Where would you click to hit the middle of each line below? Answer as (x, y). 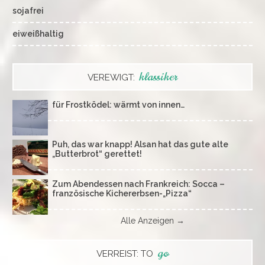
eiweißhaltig (38, 33)
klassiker (158, 77)
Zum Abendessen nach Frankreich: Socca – (138, 184)
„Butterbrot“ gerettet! (97, 153)
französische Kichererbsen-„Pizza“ (122, 193)
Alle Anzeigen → (152, 221)
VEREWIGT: (112, 77)
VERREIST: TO (126, 253)
